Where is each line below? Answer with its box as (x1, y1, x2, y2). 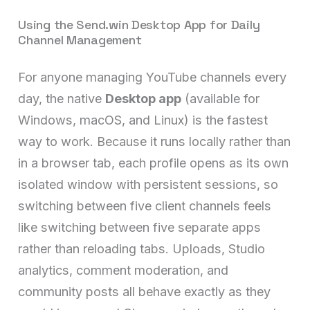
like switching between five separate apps (18, 219, 262, 235)
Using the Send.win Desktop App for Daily (18, 16, 260, 33)
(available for (181, 91, 260, 106)
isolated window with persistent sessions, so (18, 176, 279, 192)
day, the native (18, 91, 106, 106)
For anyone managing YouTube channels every (18, 69, 287, 84)
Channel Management (18, 31, 142, 48)
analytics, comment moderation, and (18, 262, 229, 277)
